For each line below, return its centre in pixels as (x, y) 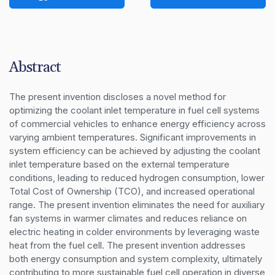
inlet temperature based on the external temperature (119, 164)
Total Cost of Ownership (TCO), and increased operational (132, 191)
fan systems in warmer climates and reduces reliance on (128, 218)
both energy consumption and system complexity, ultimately (136, 258)
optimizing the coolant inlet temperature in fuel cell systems (134, 110)
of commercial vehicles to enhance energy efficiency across (137, 123)
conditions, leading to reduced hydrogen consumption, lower (137, 177)
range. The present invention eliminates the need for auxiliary (137, 204)
